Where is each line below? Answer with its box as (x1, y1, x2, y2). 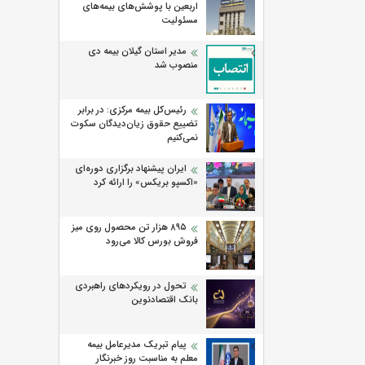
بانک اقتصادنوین (131, 292, 198, 308)
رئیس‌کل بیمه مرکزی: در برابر (78, 103, 187, 118)
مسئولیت (159, 13, 198, 29)
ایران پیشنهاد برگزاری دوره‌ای (75, 161, 187, 177)
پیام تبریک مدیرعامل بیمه (87, 337, 187, 353)
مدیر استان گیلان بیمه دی (88, 44, 187, 59)
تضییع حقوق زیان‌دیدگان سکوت (71, 117, 198, 132)
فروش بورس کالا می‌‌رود (106, 234, 198, 249)
